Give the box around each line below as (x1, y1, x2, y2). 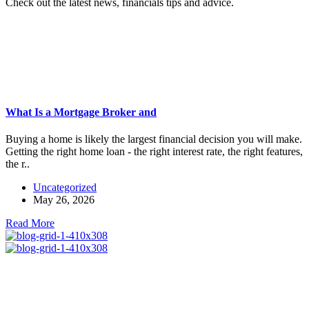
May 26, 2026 (33, 194, 94, 206)
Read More (6, 217, 54, 230)
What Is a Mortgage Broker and (6, 106, 157, 119)
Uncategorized (33, 181, 97, 194)
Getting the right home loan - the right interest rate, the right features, (6, 146, 303, 158)
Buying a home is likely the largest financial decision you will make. (6, 133, 302, 146)
